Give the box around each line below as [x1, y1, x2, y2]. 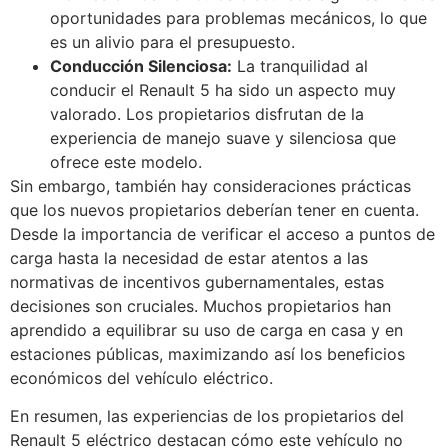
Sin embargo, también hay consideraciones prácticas [10, 175, 411, 196]
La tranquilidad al [232, 55, 368, 76]
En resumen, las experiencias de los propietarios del [10, 406, 404, 427]
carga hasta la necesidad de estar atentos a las [10, 247, 368, 268]
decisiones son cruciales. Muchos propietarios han [10, 295, 391, 316]
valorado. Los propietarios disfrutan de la [50, 103, 364, 124]
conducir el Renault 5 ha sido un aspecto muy [50, 79, 396, 100]
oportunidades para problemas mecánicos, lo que [50, 7, 427, 28]
